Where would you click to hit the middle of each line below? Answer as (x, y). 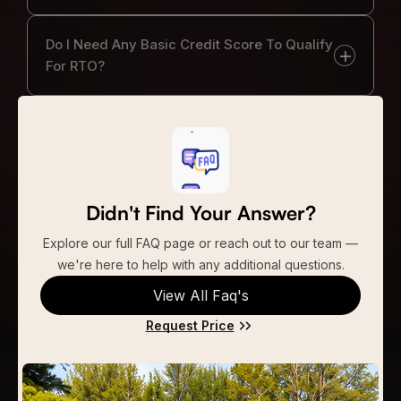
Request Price (190, 325)
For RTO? (75, 65)
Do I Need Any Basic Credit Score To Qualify (189, 44)
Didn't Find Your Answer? (200, 212)
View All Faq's (200, 295)
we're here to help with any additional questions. (200, 264)
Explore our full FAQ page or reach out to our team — (200, 243)
